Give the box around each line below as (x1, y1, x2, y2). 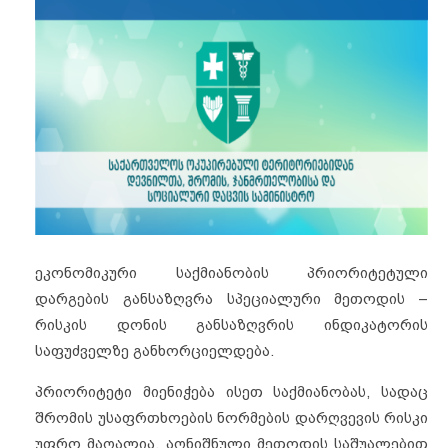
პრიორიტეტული (307, 263, 428, 282)
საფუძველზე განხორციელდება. (35, 341, 278, 360)
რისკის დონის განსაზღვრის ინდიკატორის (35, 315, 428, 334)
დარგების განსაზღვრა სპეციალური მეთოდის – (35, 289, 428, 308)
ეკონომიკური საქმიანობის (35, 263, 269, 282)
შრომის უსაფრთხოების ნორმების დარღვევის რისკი (35, 408, 428, 427)
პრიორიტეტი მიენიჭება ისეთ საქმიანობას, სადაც (35, 382, 428, 401)
